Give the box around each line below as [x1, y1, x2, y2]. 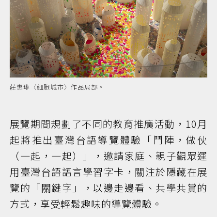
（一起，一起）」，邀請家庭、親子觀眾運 [10, 149, 207, 163]
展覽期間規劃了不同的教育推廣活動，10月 [10, 117, 207, 131]
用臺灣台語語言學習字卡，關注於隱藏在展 [10, 165, 207, 179]
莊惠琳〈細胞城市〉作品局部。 [10, 82, 105, 92]
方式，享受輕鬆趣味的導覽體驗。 [10, 197, 162, 211]
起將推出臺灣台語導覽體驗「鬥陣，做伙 [10, 133, 207, 147]
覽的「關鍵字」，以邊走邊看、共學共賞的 [10, 181, 207, 195]
